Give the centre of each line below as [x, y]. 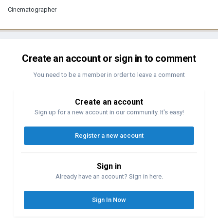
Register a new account [109, 135]
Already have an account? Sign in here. [109, 176]
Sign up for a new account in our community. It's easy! [109, 112]
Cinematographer [32, 9]
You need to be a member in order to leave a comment [109, 74]
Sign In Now [109, 200]
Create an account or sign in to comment [109, 58]
